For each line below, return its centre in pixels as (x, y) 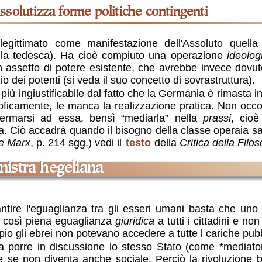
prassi (217, 118)
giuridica (135, 221)
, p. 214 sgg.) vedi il (77, 142)
